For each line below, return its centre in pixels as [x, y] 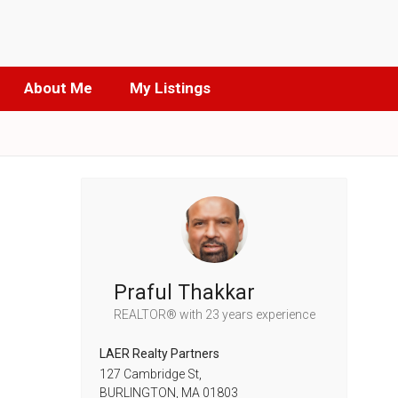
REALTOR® [146, 314]
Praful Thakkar [184, 293]
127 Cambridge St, [151, 374]
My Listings [170, 88]
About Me [58, 88]
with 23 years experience [247, 314]
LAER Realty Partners [159, 354]
